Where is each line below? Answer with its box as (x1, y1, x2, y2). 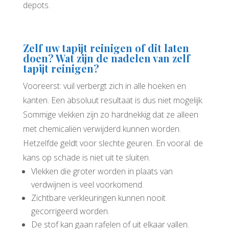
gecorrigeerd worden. (31, 205, 109, 217)
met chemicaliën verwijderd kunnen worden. (22, 123, 181, 134)
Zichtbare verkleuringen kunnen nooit (31, 192, 166, 203)
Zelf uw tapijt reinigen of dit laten (22, 40, 189, 55)
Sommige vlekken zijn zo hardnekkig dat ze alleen (22, 108, 198, 120)
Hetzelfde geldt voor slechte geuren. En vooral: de (22, 137, 203, 149)
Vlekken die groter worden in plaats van (31, 165, 173, 177)
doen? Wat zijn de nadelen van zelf (22, 51, 190, 65)
